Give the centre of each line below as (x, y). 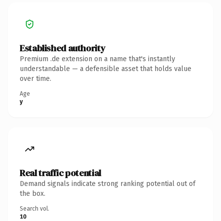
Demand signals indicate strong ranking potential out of (108, 184)
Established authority (63, 48)
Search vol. (35, 208)
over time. (36, 78)
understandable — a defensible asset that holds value (106, 69)
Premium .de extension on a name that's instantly (97, 59)
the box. (33, 193)
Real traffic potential (60, 173)
